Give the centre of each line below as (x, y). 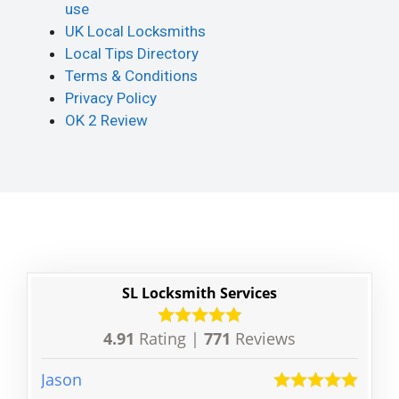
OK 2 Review (106, 121)
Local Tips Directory (132, 54)
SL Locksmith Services (199, 293)
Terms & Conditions (131, 76)
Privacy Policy (111, 98)
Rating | (169, 338)
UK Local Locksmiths (135, 32)
